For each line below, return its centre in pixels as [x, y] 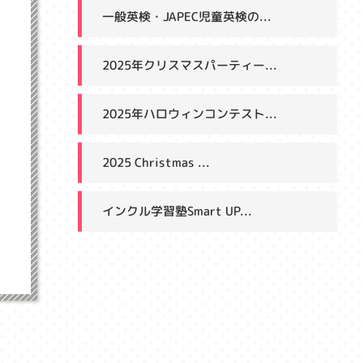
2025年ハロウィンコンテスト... [190, 114]
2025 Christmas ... [156, 162]
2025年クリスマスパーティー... [190, 65]
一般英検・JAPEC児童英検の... [187, 17]
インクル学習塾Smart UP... [177, 211]
